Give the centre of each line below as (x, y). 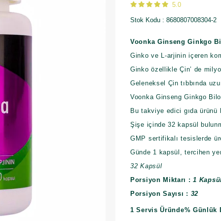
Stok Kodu (145, 20)
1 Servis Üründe (157, 210)
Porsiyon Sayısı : (161, 194)
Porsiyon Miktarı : (162, 180)
